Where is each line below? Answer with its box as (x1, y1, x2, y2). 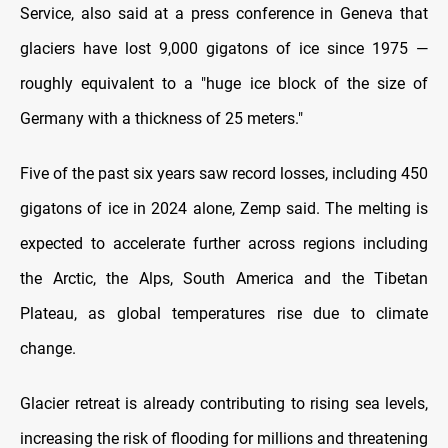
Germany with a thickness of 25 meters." (20, 108, 303, 128)
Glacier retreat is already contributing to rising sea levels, (20, 393, 428, 413)
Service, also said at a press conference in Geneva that (20, 3, 428, 23)
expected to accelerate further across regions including (20, 233, 428, 253)
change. (20, 338, 76, 358)
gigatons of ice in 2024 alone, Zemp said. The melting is (20, 198, 428, 218)
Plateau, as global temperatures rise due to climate (20, 303, 428, 323)
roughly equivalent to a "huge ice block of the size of (20, 73, 428, 93)
